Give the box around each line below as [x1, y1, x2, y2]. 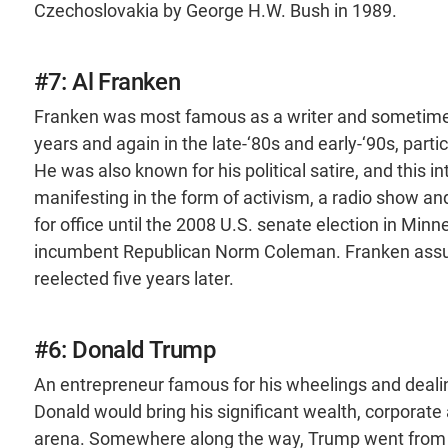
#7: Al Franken [33, 67, 181, 96]
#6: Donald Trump [33, 335, 216, 364]
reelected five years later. [33, 268, 234, 289]
